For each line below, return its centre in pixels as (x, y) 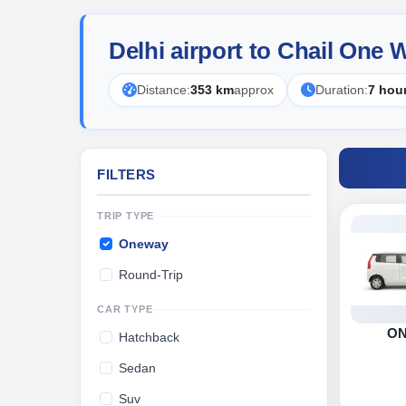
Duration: (342, 90)
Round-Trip (151, 275)
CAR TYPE (125, 309)
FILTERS (126, 174)
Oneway (144, 244)
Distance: (164, 90)
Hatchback (149, 337)
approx (254, 90)
